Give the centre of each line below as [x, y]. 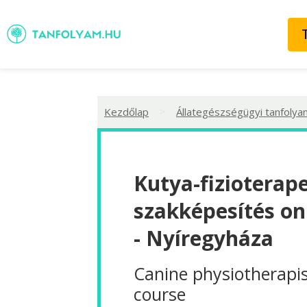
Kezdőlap [126, 111]
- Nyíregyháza [204, 238]
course [160, 294]
